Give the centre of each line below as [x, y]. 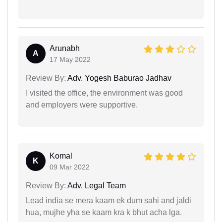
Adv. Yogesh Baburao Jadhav [119, 78]
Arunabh [65, 48]
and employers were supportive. [82, 105]
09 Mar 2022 [70, 167]
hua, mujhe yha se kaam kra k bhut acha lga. [104, 212]
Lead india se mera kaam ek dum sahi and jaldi [109, 200]
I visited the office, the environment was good [104, 93]
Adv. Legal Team [96, 185]
